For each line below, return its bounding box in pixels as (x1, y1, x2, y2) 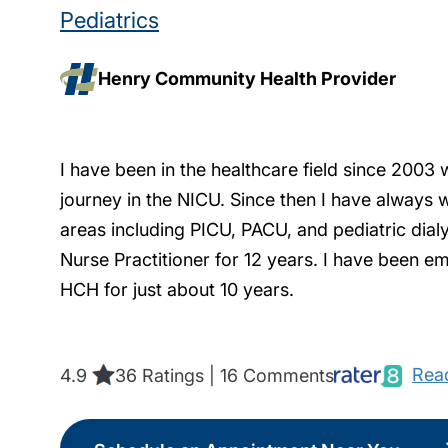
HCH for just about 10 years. (60, 278, 294, 300)
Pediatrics (60, 6, 159, 33)
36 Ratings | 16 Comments (115, 364, 334, 386)
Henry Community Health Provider (98, 68, 397, 90)
